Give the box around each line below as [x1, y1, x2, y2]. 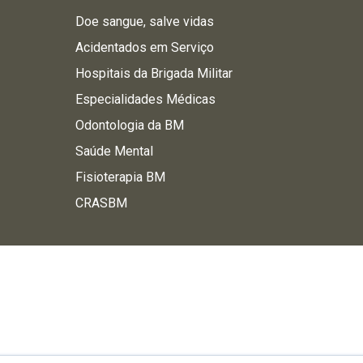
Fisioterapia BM [75, 169, 165, 185]
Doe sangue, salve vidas [75, 14, 214, 29]
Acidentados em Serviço [75, 40, 214, 55]
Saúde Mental [75, 143, 153, 159]
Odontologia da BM [75, 117, 184, 133]
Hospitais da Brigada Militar [75, 66, 233, 81]
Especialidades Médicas [75, 92, 216, 107]
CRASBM [75, 195, 127, 211]
